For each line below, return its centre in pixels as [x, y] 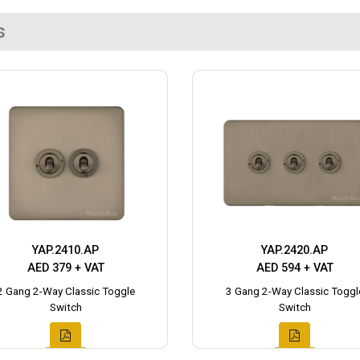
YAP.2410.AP [65, 251]
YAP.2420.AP [295, 251]
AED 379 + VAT [65, 268]
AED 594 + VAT [295, 268]
